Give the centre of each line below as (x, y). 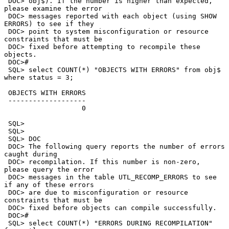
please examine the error (53, 9)
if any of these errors (49, 185)
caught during (31, 154)
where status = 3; (39, 78)
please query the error (49, 170)
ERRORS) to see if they (49, 24)
